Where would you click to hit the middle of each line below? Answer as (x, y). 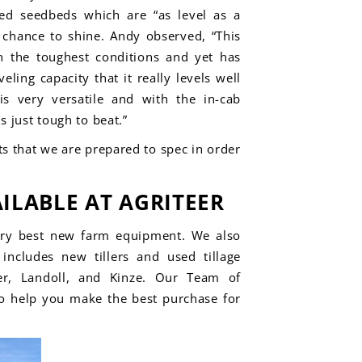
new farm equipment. (118, 235)
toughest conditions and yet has (139, 57)
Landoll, (45, 277)
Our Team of (198, 277)
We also (213, 235)
